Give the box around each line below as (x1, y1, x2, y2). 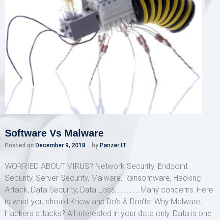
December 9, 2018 (35, 142, 85, 149)
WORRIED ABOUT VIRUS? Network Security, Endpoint (5, 162, 188, 171)
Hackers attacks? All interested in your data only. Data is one (5, 209, 212, 218)
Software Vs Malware (5, 128, 104, 138)
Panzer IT (100, 142, 127, 149)
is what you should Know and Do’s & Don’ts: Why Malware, (5, 197, 202, 206)
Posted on (5, 142, 35, 149)
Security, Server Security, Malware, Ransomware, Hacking (5, 173, 201, 183)
